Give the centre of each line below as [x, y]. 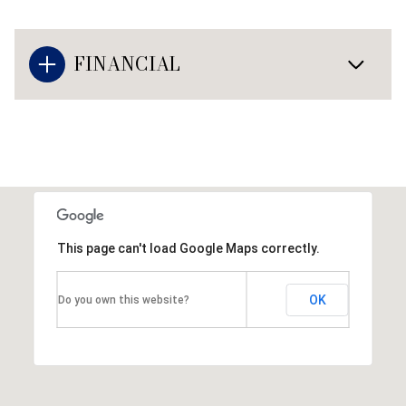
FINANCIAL [127, 63]
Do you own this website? [123, 300]
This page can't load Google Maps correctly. [188, 248]
